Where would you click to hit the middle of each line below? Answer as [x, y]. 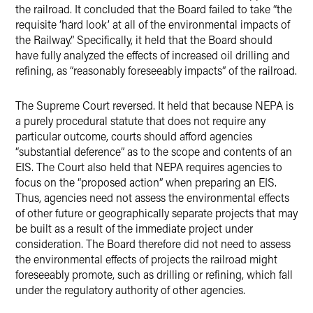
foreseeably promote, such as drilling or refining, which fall [154, 274]
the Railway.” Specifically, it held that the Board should [144, 39]
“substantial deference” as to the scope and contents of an [154, 151]
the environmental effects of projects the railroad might [146, 259]
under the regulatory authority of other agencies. [130, 290]
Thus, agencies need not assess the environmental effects [152, 197]
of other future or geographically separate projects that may [156, 213]
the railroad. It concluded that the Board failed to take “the [154, 9]
